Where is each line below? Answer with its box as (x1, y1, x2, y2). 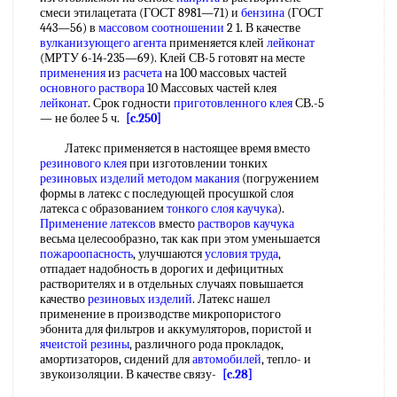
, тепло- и (261, 352, 311, 367)
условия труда (205, 246, 278, 261)
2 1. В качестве (224, 20, 300, 35)
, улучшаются (133, 246, 205, 261)
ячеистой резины (40, 337, 129, 352)
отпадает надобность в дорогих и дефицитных (40, 261, 284, 276)
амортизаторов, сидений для (40, 352, 192, 367)
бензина (241, 5, 284, 20)
